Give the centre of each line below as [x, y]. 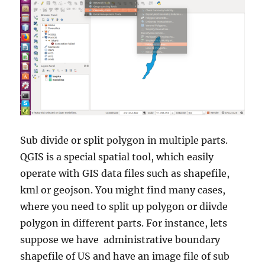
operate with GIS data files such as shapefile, [125, 174]
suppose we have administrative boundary [120, 240]
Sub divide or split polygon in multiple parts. [124, 140]
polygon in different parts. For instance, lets [124, 223]
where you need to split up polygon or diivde [124, 207]
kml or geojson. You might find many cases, [123, 190]
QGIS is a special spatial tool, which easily [117, 157]
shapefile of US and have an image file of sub [125, 256]
